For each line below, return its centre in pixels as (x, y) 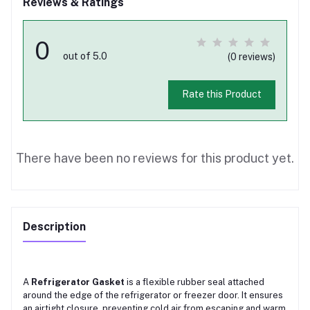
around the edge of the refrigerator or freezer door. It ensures (153, 295)
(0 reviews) (252, 56)
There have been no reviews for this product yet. (155, 158)
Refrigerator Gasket (78, 282)
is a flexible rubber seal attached (194, 282)
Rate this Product (221, 94)
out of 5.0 (85, 56)
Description (54, 226)
